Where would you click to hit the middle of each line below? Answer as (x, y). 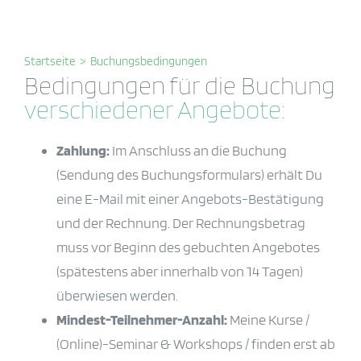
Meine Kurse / (268, 320)
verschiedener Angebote (153, 110)
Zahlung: (83, 151)
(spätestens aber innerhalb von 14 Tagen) (180, 272)
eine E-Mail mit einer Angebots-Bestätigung (190, 199)
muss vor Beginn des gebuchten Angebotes (188, 247)
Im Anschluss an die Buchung (198, 151)
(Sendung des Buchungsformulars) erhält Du (189, 175)
